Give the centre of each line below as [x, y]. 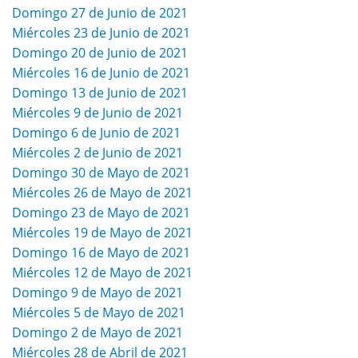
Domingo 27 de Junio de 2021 [100, 13]
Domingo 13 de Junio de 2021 [100, 93]
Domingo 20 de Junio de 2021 [100, 53]
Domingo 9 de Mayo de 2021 [97, 293]
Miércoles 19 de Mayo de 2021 [102, 233]
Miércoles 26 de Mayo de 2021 [102, 193]
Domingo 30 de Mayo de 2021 [101, 173]
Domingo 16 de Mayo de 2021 [101, 253]
